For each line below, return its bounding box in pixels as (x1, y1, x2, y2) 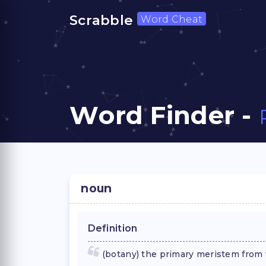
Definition (87, 222, 138, 234)
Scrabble (69, 12, 137, 28)
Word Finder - (69, 99, 259, 131)
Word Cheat (140, 14, 203, 25)
